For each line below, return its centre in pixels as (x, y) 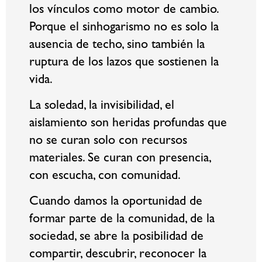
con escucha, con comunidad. (105, 177)
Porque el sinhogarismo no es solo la (124, 28)
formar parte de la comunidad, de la (122, 220)
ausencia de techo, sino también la (117, 45)
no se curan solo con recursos (108, 142)
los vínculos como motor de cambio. (124, 10)
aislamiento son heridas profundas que (128, 124)
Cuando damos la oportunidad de (116, 203)
